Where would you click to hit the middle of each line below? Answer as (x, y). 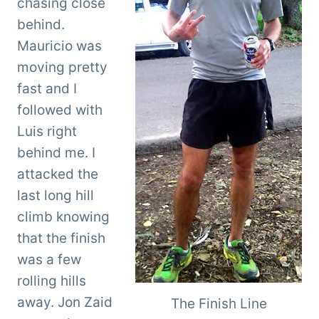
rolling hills (52, 281)
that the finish (61, 238)
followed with (60, 110)
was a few (49, 259)
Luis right (47, 131)
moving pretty (62, 67)
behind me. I (56, 152)
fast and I (47, 88)
